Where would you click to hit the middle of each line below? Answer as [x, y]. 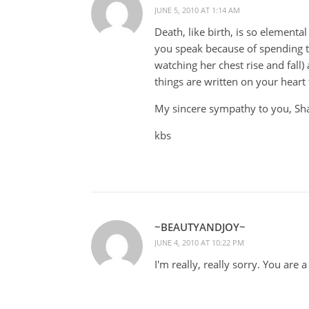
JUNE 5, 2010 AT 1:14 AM [197, 10]
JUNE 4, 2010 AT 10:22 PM [199, 242]
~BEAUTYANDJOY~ [200, 227]
